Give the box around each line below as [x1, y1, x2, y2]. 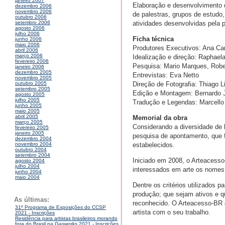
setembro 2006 [15, 20, 50, 26]
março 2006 [15, 53, 43, 59]
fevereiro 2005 [15, 125, 49, 131]
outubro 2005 [15, 80, 47, 86]
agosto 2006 [15, 25, 45, 31]
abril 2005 [15, 114, 38, 120]
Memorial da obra [133, 114, 187, 122]
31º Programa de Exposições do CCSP [15, 204, 106, 210]
